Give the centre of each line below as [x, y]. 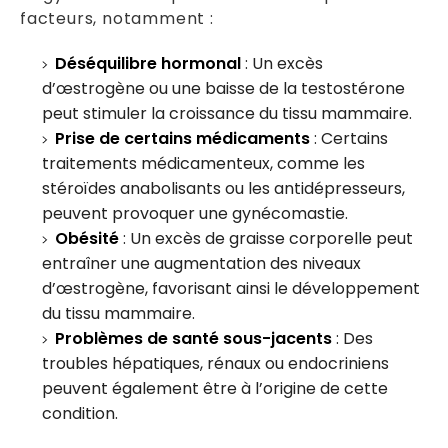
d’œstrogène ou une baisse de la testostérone [224, 88]
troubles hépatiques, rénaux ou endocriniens [216, 363]
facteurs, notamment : [117, 18]
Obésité [87, 238]
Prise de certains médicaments [183, 138]
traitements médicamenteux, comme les [204, 163]
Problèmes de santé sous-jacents [194, 338]
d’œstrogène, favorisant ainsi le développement [231, 288]
